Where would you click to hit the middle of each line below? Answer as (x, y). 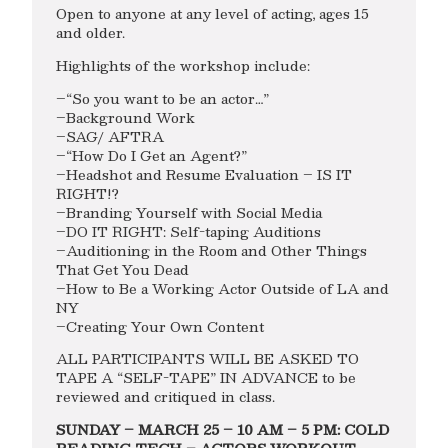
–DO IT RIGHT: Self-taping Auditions (188, 231)
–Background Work (125, 117)
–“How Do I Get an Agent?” (151, 155)
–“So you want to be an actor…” (162, 98)
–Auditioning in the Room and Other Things (211, 250)
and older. (90, 33)
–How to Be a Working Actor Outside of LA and (222, 288)
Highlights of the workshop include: (183, 65)
